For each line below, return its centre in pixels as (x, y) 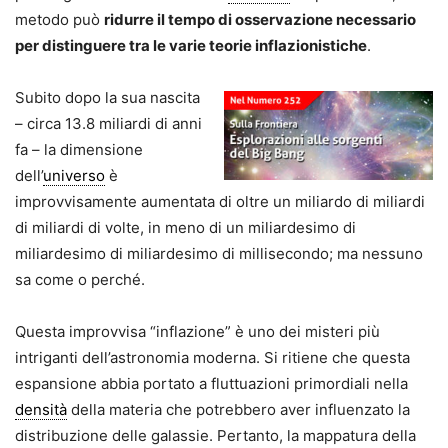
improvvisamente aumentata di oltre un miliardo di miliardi (220, 202)
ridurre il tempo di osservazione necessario (260, 20)
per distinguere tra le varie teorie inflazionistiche (191, 46)
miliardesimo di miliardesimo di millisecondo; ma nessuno (219, 254)
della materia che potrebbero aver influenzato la (238, 410)
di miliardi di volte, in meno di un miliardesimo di (185, 228)
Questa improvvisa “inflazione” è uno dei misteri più (197, 332)
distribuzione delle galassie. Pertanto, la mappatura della (215, 436)
